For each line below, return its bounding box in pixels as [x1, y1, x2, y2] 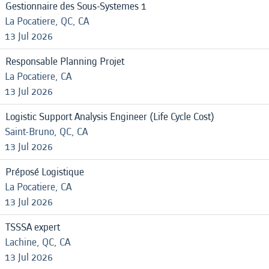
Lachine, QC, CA [5, 235, 70, 250]
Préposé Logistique [5, 165, 84, 180]
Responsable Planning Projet [5, 54, 124, 69]
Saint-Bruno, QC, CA [5, 124, 88, 139]
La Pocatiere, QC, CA [5, 14, 89, 29]
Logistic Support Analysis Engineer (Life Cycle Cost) [5, 109, 214, 124]
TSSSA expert [5, 220, 60, 235]
